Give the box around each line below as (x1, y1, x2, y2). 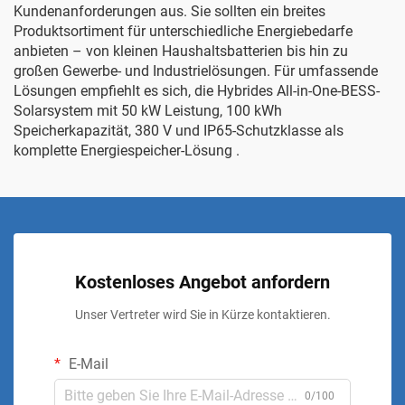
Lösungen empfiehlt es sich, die (14, 82, 217, 99)
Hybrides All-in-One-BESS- (217, 82, 380, 99)
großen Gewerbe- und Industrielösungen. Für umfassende (14, 62, 378, 80)
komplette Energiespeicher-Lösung (14, 142, 236, 159)
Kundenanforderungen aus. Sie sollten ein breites (14, 3, 325, 20)
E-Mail (65, 355, 108, 372)
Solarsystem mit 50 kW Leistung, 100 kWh (14, 102, 282, 119)
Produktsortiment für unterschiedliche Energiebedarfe (14, 23, 353, 40)
